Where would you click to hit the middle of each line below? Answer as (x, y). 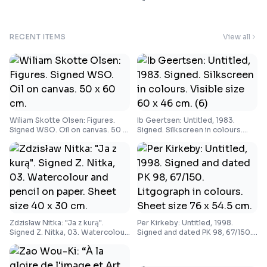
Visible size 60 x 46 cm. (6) (185, 139)
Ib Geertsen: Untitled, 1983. (186, 120)
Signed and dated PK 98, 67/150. (195, 232)
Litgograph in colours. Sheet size (196, 242)
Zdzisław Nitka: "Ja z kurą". (57, 223)
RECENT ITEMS (38, 37)
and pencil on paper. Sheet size (65, 242)
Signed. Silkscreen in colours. (190, 130)
